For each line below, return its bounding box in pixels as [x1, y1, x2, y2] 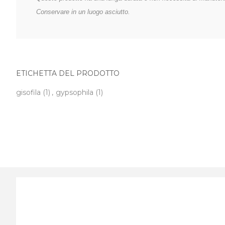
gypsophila [56, 88, 93, 97]
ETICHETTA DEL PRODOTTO [16, 69, 120, 78]
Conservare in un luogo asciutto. [36, 8, 130, 16]
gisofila [16, 88, 41, 97]
